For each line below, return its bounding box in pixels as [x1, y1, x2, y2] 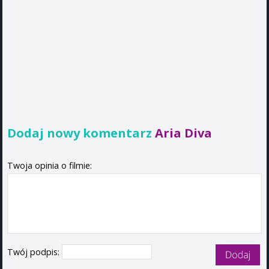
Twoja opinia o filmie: [7, 159, 92, 171]
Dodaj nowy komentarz [7, 124, 155, 141]
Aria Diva [155, 124, 212, 141]
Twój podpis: [7, 246, 62, 258]
